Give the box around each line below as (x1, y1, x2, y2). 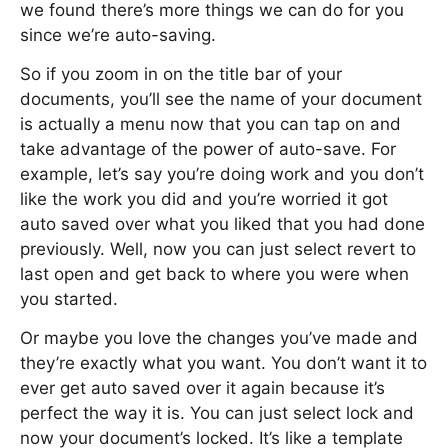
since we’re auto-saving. (20, 25, 216, 45)
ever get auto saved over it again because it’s (20, 378, 385, 398)
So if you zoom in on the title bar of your (20, 64, 342, 84)
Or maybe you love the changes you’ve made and (20, 328, 418, 348)
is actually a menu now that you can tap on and (20, 114, 401, 134)
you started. (20, 289, 118, 309)
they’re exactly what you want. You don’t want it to (20, 353, 427, 373)
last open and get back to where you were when (20, 264, 409, 284)
